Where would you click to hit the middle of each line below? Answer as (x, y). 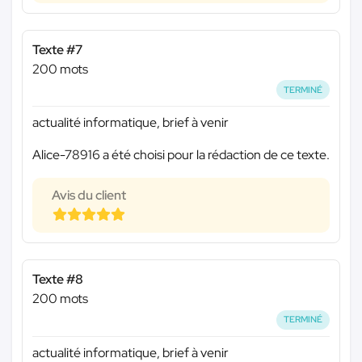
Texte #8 (58, 280)
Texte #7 (57, 49)
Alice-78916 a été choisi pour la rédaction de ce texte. (181, 155)
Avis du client (89, 196)
